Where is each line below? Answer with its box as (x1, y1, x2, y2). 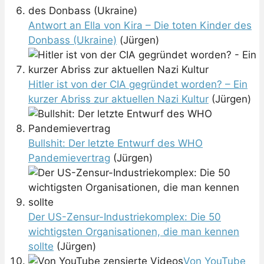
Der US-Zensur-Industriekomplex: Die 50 (28, 211, 221, 223)
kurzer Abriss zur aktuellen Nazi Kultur (28, 93, 209, 105)
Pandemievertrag (28, 152, 110, 164)
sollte (28, 240, 54, 253)
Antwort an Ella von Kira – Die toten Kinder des (28, 19, 252, 32)
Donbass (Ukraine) (28, 34, 117, 47)
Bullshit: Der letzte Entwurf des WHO (28, 137, 203, 150)
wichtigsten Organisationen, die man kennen (28, 226, 239, 238)
